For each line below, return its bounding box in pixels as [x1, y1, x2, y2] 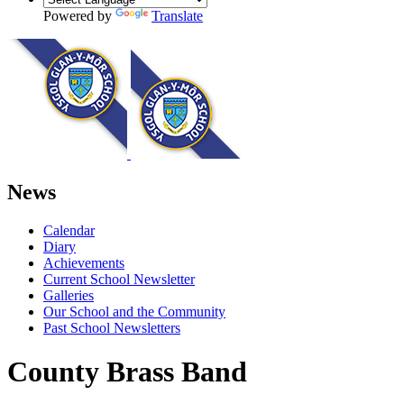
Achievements [43, 254, 124, 271]
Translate [151, 7, 203, 23]
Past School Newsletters [43, 319, 180, 335]
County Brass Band [7, 355, 247, 389]
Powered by [43, 7, 115, 23]
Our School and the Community [43, 303, 225, 319]
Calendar [43, 222, 95, 238]
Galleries [43, 287, 94, 303]
